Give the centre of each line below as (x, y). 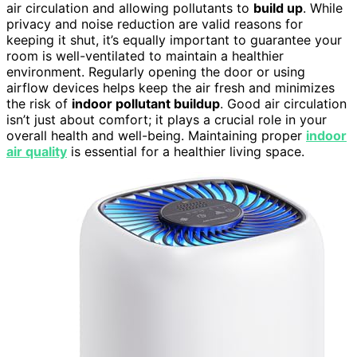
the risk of (39, 103)
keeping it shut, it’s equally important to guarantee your (174, 39)
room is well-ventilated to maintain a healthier (145, 55)
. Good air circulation (283, 103)
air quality (37, 151)
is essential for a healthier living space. (186, 151)
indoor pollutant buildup (146, 103)
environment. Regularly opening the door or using (156, 71)
